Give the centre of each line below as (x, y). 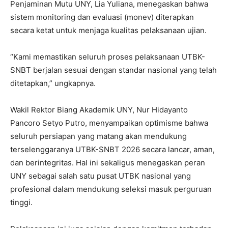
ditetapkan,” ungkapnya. (53, 83)
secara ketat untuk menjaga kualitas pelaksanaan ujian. (108, 31)
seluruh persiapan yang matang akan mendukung (98, 136)
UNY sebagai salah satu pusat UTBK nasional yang (101, 176)
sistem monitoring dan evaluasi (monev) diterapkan (102, 17)
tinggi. (21, 203)
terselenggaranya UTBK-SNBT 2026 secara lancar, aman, (112, 150)
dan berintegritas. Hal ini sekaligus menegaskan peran (108, 163)
